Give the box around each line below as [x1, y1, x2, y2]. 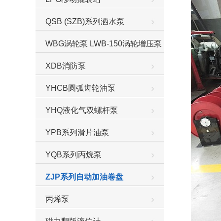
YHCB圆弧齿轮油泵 [45, 84, 115, 92]
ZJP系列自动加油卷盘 [45, 173, 123, 181]
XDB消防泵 [45, 62, 86, 70]
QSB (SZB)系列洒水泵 [45, 17, 124, 26]
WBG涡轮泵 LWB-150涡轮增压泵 [45, 39, 162, 48]
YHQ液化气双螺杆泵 [45, 106, 118, 114]
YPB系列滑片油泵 [45, 128, 109, 137]
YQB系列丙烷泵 [45, 150, 102, 159]
